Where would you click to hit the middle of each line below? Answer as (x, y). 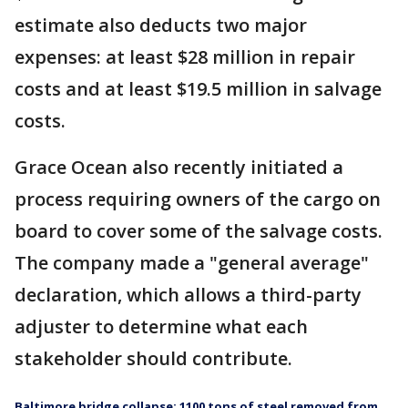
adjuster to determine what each (161, 326)
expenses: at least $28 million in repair (185, 57)
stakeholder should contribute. (153, 358)
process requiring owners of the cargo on (198, 199)
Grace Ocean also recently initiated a (179, 167)
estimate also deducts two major (161, 25)
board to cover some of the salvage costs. (199, 231)
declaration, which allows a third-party (188, 295)
